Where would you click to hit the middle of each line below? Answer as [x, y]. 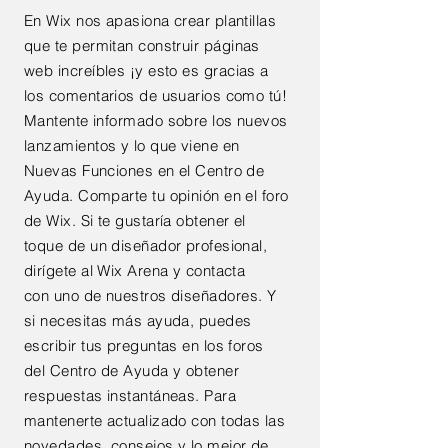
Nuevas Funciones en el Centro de [144, 170]
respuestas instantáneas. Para [130, 395]
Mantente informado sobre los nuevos [156, 120]
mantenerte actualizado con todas [142, 420]
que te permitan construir [112, 45]
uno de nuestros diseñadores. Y [163, 295]
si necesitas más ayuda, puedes [138, 320]
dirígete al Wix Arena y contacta [135, 270]
